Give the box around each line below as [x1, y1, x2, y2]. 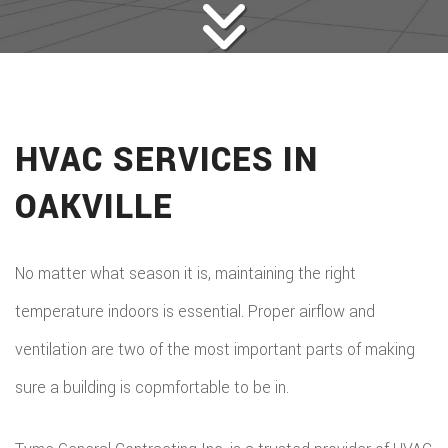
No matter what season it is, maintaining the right [15, 262, 356, 285]
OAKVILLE [15, 184, 173, 231]
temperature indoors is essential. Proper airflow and [15, 300, 375, 323]
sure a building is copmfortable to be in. [15, 376, 289, 399]
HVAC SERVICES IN [15, 137, 319, 184]
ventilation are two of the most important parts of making [15, 338, 415, 361]
